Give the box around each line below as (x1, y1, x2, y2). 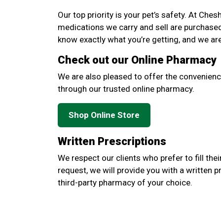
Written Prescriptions (58, 135, 166, 147)
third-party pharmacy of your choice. (58, 178, 192, 187)
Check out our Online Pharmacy (58, 54, 217, 66)
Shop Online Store (69, 110, 140, 120)
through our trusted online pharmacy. (58, 84, 194, 94)
